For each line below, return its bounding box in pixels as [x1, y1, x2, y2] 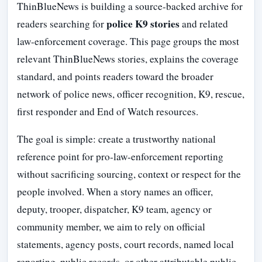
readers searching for [17, 16, 106, 30]
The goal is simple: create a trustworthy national [17, 132, 216, 146]
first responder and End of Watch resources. [17, 104, 198, 118]
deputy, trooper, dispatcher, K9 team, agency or [17, 202, 212, 216]
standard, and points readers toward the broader [17, 69, 213, 83]
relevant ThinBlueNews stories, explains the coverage [17, 51, 239, 65]
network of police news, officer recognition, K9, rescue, [17, 87, 244, 101]
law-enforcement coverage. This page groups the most [17, 34, 239, 48]
